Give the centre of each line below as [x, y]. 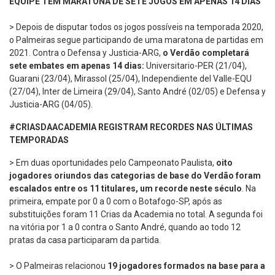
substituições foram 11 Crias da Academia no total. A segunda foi [136, 214]
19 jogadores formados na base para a [186, 265]
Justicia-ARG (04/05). [51, 104]
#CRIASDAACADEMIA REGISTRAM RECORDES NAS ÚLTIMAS [131, 127]
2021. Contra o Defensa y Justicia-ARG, [86, 52]
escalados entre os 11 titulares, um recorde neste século [126, 188]
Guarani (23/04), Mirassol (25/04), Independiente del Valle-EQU [130, 78]
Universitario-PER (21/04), [196, 65]
